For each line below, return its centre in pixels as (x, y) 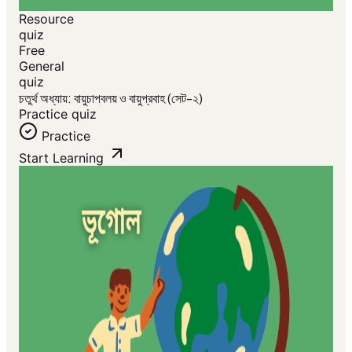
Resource (46, 19)
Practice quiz (58, 114)
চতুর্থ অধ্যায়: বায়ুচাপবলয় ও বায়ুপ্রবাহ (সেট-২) (111, 98)
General (42, 66)
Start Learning (61, 158)
